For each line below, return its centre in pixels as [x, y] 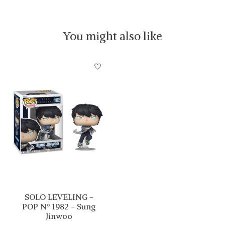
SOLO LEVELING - [59, 197]
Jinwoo [59, 216]
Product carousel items [53, 63]
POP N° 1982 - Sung [59, 207]
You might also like [113, 36]
